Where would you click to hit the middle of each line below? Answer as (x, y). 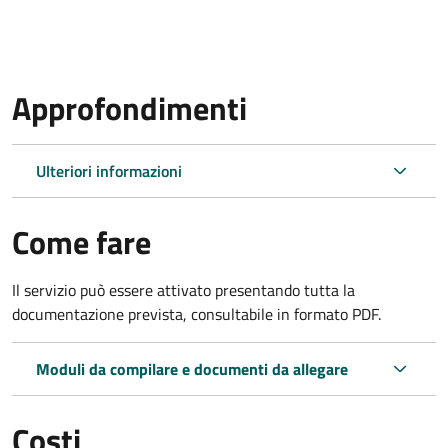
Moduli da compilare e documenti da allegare (192, 368)
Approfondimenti (129, 107)
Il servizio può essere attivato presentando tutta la (183, 289)
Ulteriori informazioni (109, 170)
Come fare (81, 241)
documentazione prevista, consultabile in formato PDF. (196, 313)
